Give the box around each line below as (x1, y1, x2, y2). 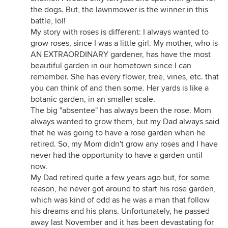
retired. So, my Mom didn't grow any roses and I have (31, 139, 218, 149)
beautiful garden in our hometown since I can (31, 61, 191, 71)
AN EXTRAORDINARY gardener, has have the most (31, 49, 211, 60)
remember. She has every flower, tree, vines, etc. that (31, 72, 219, 82)
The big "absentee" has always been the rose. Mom (31, 105, 211, 116)
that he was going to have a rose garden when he (31, 128, 206, 138)
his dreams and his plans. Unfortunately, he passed (31, 206, 210, 216)
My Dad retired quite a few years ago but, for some (31, 173, 210, 183)
